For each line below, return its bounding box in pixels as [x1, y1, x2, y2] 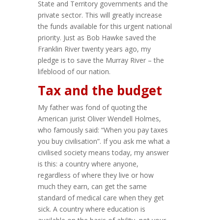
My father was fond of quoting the [38, 103, 148, 112]
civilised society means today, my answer [38, 148, 169, 158]
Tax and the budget [38, 82, 163, 100]
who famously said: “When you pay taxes [38, 125, 168, 135]
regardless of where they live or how [38, 170, 154, 180]
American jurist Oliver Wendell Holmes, [38, 114, 162, 124]
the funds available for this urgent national [38, 22, 172, 31]
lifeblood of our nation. [38, 67, 111, 77]
